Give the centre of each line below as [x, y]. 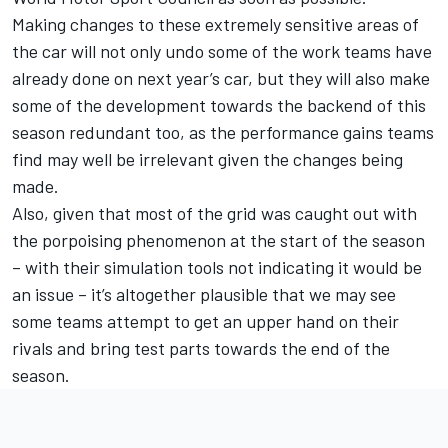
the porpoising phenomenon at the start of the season [218, 240]
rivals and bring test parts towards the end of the [201, 348]
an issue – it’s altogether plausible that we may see [204, 294]
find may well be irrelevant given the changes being [207, 159]
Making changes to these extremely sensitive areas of [215, 24]
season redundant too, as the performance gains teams [223, 132]
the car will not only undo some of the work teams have [222, 51]
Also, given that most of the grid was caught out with [214, 213]
